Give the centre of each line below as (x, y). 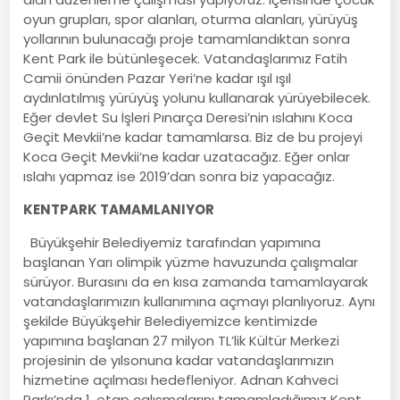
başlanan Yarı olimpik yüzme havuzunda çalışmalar (191, 262)
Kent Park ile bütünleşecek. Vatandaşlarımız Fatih (186, 58)
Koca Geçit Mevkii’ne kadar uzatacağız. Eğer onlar (187, 156)
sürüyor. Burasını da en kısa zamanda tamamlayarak (196, 281)
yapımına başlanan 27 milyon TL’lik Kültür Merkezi (182, 340)
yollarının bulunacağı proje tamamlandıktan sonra (187, 38)
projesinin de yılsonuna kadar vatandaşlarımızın (179, 360)
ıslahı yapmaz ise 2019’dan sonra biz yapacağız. (179, 176)
